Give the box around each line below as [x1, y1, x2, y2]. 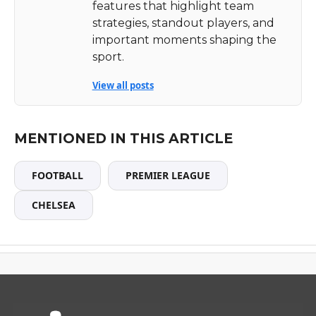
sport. [92, 49, 124, 63]
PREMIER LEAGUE [125, 168, 210, 182]
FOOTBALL [31, 168, 83, 182]
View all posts [92, 78, 154, 92]
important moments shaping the [92, 32, 276, 47]
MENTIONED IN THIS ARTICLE [13, 129, 233, 147]
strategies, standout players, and [92, 16, 274, 30]
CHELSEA [31, 197, 75, 212]
